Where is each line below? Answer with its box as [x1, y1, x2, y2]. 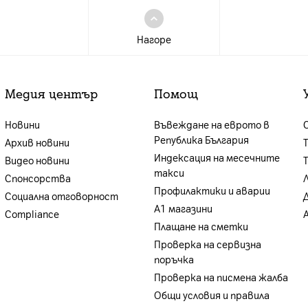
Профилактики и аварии [153, 186, 270, 197]
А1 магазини [153, 203, 212, 215]
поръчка [153, 254, 194, 266]
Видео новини [4, 155, 69, 167]
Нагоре [137, 34, 171, 46]
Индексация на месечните [153, 153, 280, 164]
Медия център [4, 87, 98, 102]
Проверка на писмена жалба [153, 272, 288, 284]
